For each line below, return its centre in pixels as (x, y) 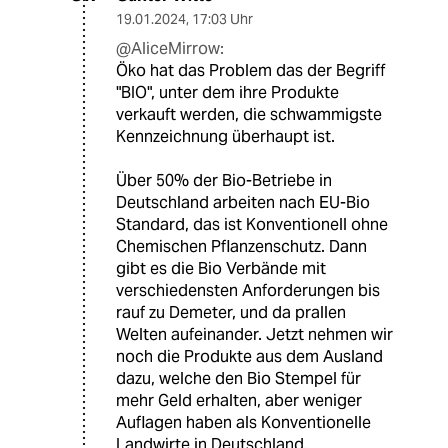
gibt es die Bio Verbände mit (221, 268)
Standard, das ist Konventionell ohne (252, 224)
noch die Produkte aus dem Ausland (249, 356)
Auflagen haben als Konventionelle (243, 422)
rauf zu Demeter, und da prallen (231, 312)
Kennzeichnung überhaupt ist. (225, 136)
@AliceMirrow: (170, 48)
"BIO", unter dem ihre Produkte (227, 92)
